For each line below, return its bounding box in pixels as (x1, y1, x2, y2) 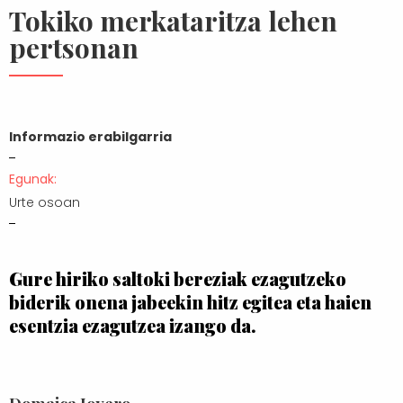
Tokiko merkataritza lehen (9, 2, 337, 39)
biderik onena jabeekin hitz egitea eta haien (9, 289, 372, 314)
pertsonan (9, 29, 139, 66)
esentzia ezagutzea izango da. (9, 312, 256, 337)
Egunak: (9, 169, 57, 188)
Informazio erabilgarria (9, 127, 172, 146)
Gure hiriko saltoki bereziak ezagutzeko (9, 265, 346, 291)
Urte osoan (9, 193, 80, 211)
